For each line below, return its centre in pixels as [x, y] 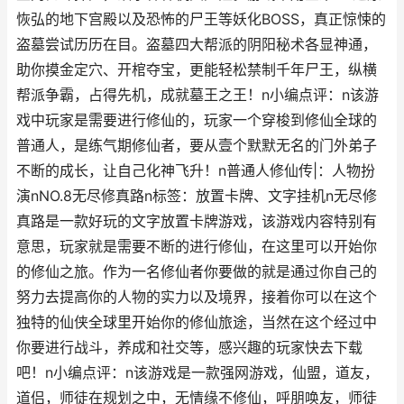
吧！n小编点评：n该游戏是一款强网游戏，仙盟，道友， [197, 373]
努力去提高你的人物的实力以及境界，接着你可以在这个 [197, 297]
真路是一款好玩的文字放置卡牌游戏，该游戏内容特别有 [197, 221]
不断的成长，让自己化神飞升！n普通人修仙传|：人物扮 [196, 171]
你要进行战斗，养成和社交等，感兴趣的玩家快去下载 [189, 348]
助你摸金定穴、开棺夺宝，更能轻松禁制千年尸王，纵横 [197, 70]
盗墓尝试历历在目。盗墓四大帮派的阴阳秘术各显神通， [197, 45]
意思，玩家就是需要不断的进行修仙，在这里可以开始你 [197, 247]
